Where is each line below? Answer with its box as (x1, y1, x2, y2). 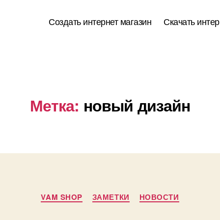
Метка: (29, 94, 80, 116)
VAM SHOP (41, 192, 82, 202)
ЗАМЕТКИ (92, 192, 130, 202)
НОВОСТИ (139, 192, 179, 202)
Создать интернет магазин (49, 15, 152, 27)
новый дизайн (83, 94, 191, 116)
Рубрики (110, 186, 143, 199)
